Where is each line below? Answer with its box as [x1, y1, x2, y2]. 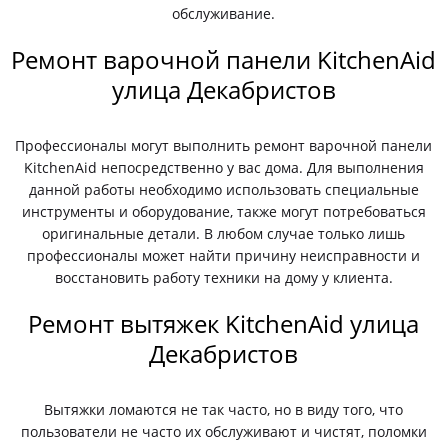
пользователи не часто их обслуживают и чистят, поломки [20, 422, 427, 441]
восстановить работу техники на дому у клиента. [54, 268, 393, 287]
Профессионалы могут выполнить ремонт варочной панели [15, 136, 433, 155]
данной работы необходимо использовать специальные [28, 180, 419, 199]
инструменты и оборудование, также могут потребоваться [21, 202, 426, 221]
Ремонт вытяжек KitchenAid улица [28, 307, 420, 340]
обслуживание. [172, 4, 276, 23]
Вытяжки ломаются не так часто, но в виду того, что [44, 400, 404, 419]
